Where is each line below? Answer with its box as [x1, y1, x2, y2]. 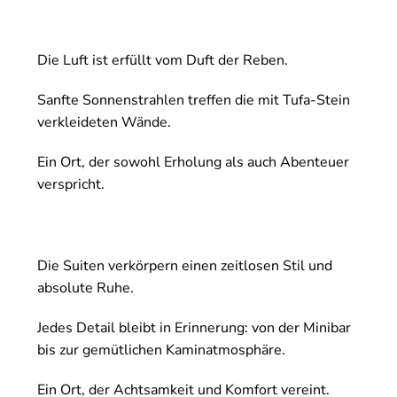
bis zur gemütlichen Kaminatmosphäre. [37, 340, 285, 361]
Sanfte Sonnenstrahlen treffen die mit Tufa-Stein [37, 90, 350, 111]
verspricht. [37, 175, 105, 195]
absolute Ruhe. [37, 278, 134, 299]
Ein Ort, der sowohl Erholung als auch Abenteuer [37, 152, 349, 173]
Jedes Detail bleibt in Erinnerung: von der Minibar [37, 318, 351, 339]
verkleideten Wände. [37, 113, 171, 133]
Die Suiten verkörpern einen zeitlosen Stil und [37, 256, 332, 276]
